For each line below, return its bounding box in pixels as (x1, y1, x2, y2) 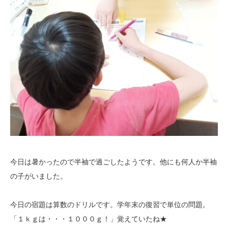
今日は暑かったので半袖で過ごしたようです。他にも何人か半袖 (10, 158, 217, 166)
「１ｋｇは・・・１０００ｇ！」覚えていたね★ (10, 215, 167, 223)
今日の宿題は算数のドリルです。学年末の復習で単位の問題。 (10, 201, 210, 209)
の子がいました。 (10, 172, 67, 181)
